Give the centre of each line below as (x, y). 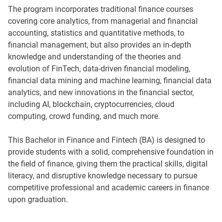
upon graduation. (38, 199)
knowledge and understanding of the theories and (94, 57)
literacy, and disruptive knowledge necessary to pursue (103, 176)
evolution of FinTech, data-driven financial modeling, (99, 69)
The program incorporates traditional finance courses (101, 9)
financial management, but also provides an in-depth (100, 45)
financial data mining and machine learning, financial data (110, 81)
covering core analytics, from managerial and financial (103, 21)
